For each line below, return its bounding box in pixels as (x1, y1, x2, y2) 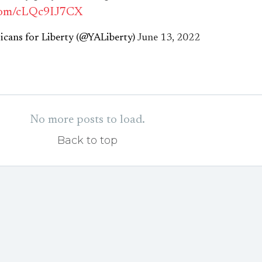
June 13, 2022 (137, 33, 200, 43)
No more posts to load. (29, 114, 145, 126)
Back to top (57, 134, 118, 147)
